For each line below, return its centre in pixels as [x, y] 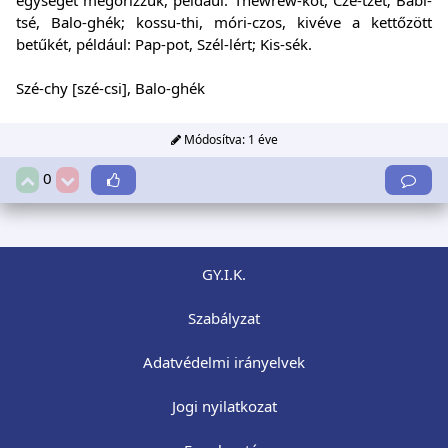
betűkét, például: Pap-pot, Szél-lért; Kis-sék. [164, 44]
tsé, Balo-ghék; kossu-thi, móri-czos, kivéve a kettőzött [224, 22]
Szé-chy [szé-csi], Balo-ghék [110, 88]
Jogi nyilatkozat [224, 406]
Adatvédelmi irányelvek [224, 362]
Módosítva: [214, 140]
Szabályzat [224, 318]
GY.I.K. [224, 274]
